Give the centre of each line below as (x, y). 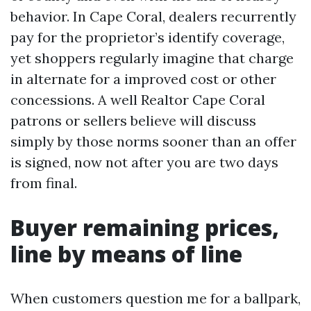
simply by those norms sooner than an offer (153, 141)
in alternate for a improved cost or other (143, 79)
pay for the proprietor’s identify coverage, (148, 37)
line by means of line (126, 254)
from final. (44, 183)
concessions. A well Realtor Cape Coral (138, 100)
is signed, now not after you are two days (144, 162)
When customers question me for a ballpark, (155, 298)
